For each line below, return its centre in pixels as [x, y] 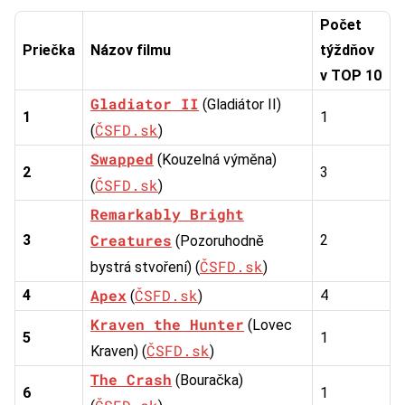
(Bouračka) [207, 380]
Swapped [122, 158]
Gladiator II [145, 103]
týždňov [347, 50]
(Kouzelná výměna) [215, 159]
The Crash [131, 379]
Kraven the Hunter [167, 324]
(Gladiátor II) [240, 104]
